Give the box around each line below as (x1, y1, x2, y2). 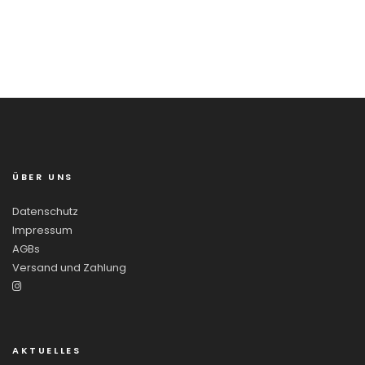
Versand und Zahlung (12, 260, 126, 276)
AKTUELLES (12, 344, 81, 358)
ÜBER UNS (12, 170, 73, 184)
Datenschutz (12, 204, 78, 220)
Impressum (12, 222, 73, 239)
